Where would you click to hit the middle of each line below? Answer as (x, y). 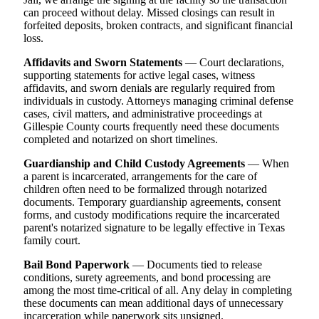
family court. (52, 241)
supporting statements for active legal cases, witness (139, 75)
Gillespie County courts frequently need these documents (151, 127)
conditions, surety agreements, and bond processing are (147, 278)
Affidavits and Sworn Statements (103, 63)
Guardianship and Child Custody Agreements (134, 164)
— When (267, 164)
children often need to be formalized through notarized (145, 189)
